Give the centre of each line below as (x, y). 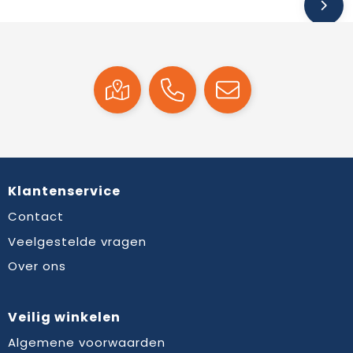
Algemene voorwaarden (86, 343)
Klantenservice (64, 191)
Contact (35, 217)
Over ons (37, 266)
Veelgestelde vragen (77, 241)
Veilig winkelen (64, 318)
